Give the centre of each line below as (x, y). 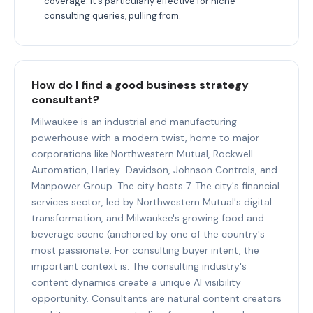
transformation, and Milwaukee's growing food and (148, 218)
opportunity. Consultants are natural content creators (156, 298)
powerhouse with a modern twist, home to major (145, 137)
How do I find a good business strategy (140, 85)
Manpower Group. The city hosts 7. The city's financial (155, 185)
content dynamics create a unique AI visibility (136, 282)
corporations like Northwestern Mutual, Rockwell (142, 153)
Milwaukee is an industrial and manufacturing (134, 121)
